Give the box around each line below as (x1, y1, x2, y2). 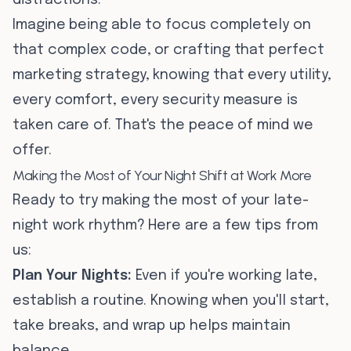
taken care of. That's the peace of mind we (13, 118, 313, 132)
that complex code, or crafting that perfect (13, 43, 324, 57)
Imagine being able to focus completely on (13, 18, 311, 32)
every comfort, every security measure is (13, 93, 298, 107)
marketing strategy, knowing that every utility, (13, 68, 332, 82)
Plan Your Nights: (13, 269, 132, 283)
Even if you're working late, (131, 269, 318, 283)
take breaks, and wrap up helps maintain (13, 319, 291, 333)
